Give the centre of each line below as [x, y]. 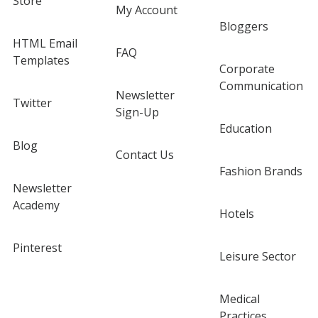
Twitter [32, 103]
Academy [36, 205]
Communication [261, 86]
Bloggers [243, 27]
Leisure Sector [257, 257]
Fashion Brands [261, 171]
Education [245, 129]
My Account [147, 10]
